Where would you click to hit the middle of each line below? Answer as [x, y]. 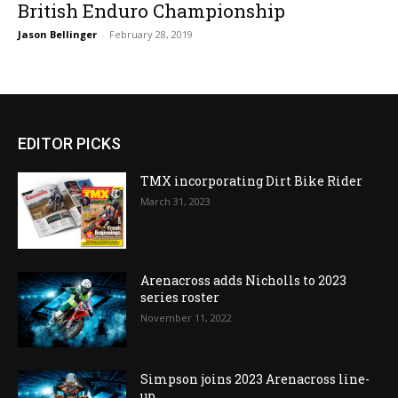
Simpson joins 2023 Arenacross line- [255, 379]
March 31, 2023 [176, 201]
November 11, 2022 [187, 317]
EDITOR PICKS [69, 143]
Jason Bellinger [57, 34]
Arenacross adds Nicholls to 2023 [244, 280]
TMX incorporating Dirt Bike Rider [252, 180]
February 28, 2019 [151, 34]
